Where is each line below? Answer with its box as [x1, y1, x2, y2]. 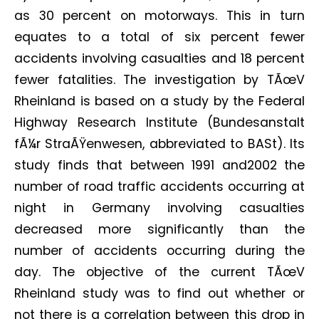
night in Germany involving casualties [14, 199, 305, 216]
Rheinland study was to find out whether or [14, 285, 305, 302]
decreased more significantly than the [14, 221, 305, 238]
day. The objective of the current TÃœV [14, 263, 305, 281]
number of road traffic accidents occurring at [14, 178, 305, 195]
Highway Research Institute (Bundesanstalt [14, 114, 305, 131]
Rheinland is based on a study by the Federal [14, 93, 305, 110]
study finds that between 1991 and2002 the [14, 157, 305, 174]
